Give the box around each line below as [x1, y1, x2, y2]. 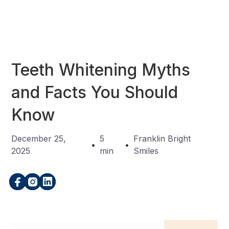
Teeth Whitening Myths [11, 60, 191, 80]
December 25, [11, 133, 66, 144]
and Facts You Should [11, 82, 178, 102]
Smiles [133, 146, 158, 156]
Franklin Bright [133, 133, 191, 144]
